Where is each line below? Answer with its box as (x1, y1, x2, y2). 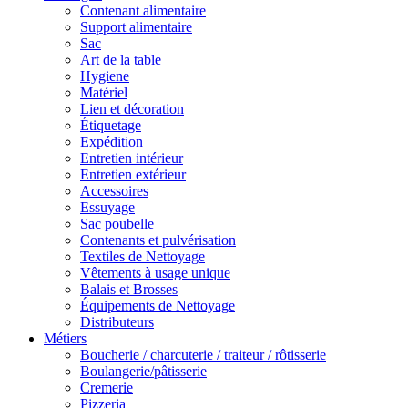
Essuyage (80, 199, 135, 215)
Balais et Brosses (80, 281, 178, 297)
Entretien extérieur (80, 167, 186, 182)
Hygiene (80, 68, 129, 84)
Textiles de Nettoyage (80, 249, 205, 264)
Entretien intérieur (80, 150, 183, 166)
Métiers (44, 331, 87, 346)
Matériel (80, 85, 127, 100)
